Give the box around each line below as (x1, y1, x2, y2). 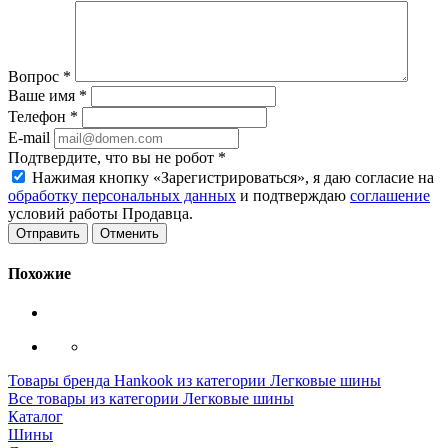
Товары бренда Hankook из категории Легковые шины (8, 372, 381, 390)
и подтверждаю (236, 186, 350, 204)
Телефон (8, 107, 70, 125)
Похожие (8, 265, 71, 283)
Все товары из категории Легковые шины (8, 390, 294, 408)
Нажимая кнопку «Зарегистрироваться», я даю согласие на (32, 168, 434, 186)
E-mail (8, 128, 50, 146)
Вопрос (8, 67, 63, 85)
